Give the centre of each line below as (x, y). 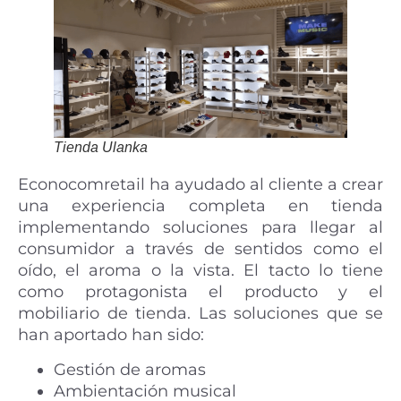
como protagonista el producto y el (200, 292)
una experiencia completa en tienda (200, 206)
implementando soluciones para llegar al (200, 228)
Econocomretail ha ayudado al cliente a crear (200, 185)
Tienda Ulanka (101, 148)
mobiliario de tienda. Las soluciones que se (200, 314)
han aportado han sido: (111, 335)
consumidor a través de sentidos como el (200, 249)
